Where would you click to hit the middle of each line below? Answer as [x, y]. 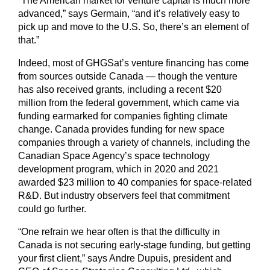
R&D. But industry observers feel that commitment [124, 196]
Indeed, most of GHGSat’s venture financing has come [133, 63]
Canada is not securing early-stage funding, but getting [134, 245]
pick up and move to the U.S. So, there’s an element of [133, 27]
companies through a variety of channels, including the [134, 143]
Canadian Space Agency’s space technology [114, 156]
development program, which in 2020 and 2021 [118, 169]
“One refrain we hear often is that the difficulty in [119, 232]
